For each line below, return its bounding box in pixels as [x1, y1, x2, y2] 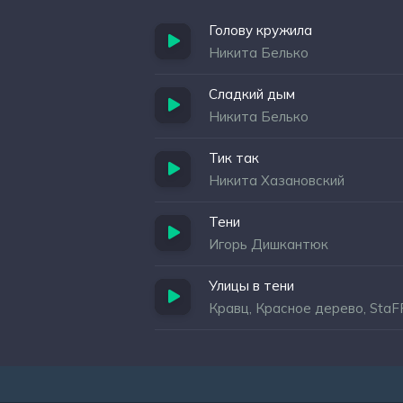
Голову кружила [209, 22, 312, 39]
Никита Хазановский [209, 172, 345, 189]
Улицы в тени [209, 277, 294, 294]
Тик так [209, 149, 259, 166]
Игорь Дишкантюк [209, 236, 328, 253]
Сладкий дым [209, 85, 295, 103]
